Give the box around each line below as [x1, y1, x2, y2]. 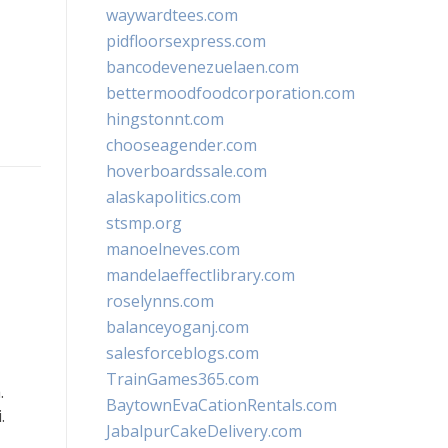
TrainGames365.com [106, 368, 259, 390]
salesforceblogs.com [106, 342, 259, 364]
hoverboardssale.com [106, 160, 267, 182]
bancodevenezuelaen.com [106, 56, 299, 78]
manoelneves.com [106, 238, 240, 260]
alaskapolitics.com [106, 186, 241, 208]
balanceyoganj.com [106, 316, 249, 338]
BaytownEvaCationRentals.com [106, 394, 337, 416]
